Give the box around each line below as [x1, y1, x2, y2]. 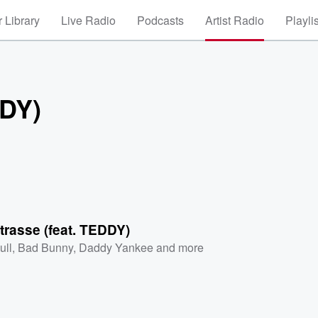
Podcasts [137, 12, 184, 28]
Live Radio [61, 12, 116, 28]
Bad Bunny [18, 238, 74, 256]
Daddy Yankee [79, 238, 154, 256]
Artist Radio [205, 12, 264, 28]
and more [153, 238, 204, 256]
